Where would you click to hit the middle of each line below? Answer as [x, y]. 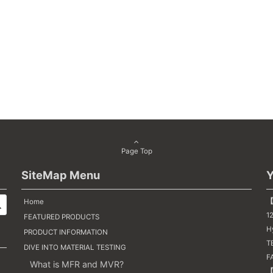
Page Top [136, 151]
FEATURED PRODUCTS [62, 217]
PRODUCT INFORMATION [66, 232]
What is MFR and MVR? [77, 264]
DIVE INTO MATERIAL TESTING [75, 247]
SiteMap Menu [61, 175]
